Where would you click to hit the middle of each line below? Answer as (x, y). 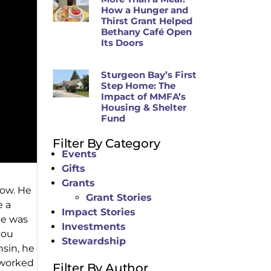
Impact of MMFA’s (143, 96)
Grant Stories (119, 198)
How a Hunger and (144, 10)
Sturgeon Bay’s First (149, 75)
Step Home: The (138, 86)
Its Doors (122, 43)
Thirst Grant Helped (146, 21)
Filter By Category (106, 143)
